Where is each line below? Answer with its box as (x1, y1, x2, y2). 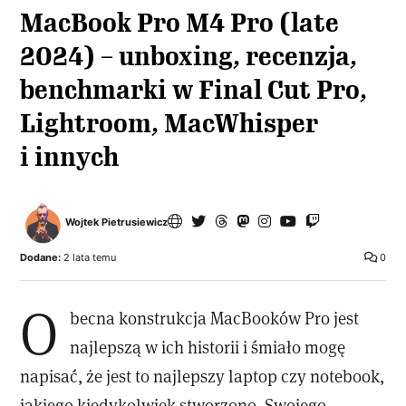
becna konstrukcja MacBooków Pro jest (70, 305, 360, 329)
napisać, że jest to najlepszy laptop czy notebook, (20, 363, 385, 387)
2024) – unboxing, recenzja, (20, 40, 358, 72)
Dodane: (20, 250, 62, 264)
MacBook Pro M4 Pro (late (20, 6, 340, 39)
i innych (20, 140, 120, 173)
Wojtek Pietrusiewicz (65, 216, 169, 229)
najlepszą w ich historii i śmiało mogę (70, 334, 346, 358)
